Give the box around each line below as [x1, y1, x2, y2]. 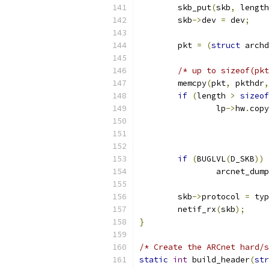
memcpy [178, 78, 207, 88]
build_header [187, 255, 250, 265]
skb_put [178, 2, 211, 13]
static [139, 255, 168, 265]
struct [211, 40, 240, 50]
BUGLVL [197, 154, 226, 164]
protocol [202, 192, 245, 202]
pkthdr [231, 78, 264, 88]
